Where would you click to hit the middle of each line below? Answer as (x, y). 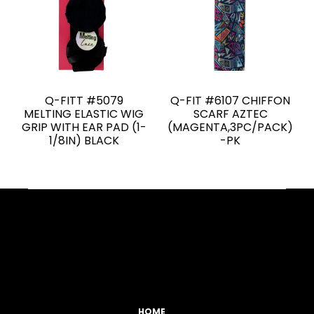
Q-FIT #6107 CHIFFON (230, 101)
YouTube (53, 240)
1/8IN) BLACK (84, 141)
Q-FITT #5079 (84, 101)
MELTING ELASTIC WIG (84, 114)
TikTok (89, 240)
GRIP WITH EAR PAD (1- (84, 128)
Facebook (34, 240)
